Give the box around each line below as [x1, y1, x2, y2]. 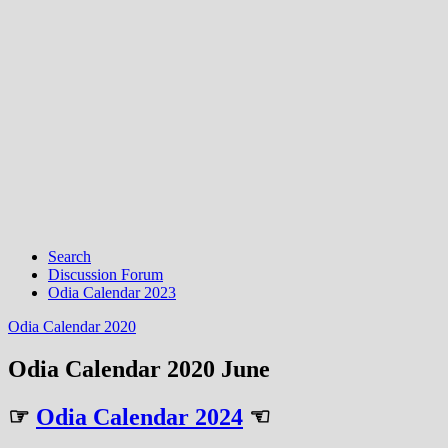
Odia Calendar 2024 [36, 403, 243, 430]
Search [48, 248, 91, 265]
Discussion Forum [48, 266, 163, 283]
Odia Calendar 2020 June [8, 355, 270, 382]
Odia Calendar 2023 [48, 284, 176, 301]
